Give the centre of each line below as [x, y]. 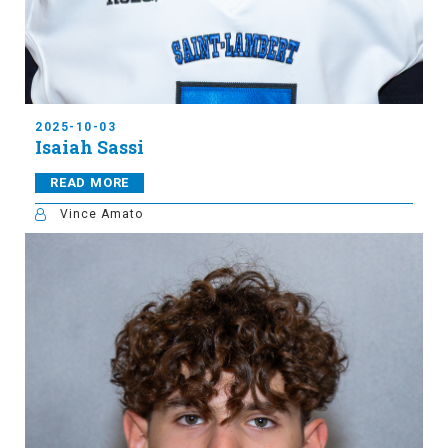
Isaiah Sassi [89, 147]
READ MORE [90, 183]
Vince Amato [101, 214]
